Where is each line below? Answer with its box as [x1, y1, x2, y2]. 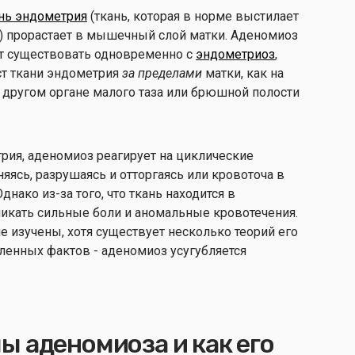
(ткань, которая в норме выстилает [87, 8, 299, 24]
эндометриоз [196, 46, 275, 62]
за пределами [122, 65, 205, 81]
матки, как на [205, 65, 284, 81]
